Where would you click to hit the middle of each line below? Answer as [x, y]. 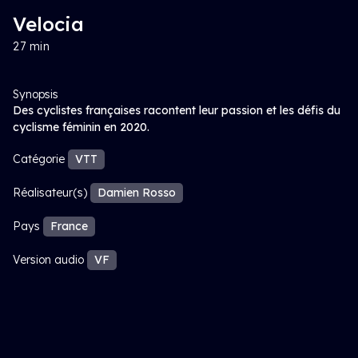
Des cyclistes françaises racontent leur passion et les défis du [177, 110]
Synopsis [36, 94]
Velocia [48, 24]
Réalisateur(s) [50, 193]
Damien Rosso [137, 193]
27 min [31, 46]
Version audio [48, 260]
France [69, 226]
